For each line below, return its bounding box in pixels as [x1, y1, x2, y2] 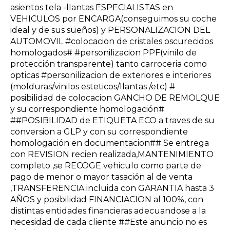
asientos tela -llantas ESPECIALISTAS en [10, 2, 173, 12]
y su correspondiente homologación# [10, 104, 164, 114]
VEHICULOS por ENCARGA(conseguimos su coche [10, 13, 217, 24]
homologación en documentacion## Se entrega [10, 138, 209, 148]
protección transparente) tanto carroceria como [10, 59, 207, 69]
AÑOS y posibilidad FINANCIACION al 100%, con [10, 194, 203, 204]
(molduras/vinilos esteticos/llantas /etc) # [10, 81, 175, 91]
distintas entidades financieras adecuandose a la [10, 205, 206, 216]
